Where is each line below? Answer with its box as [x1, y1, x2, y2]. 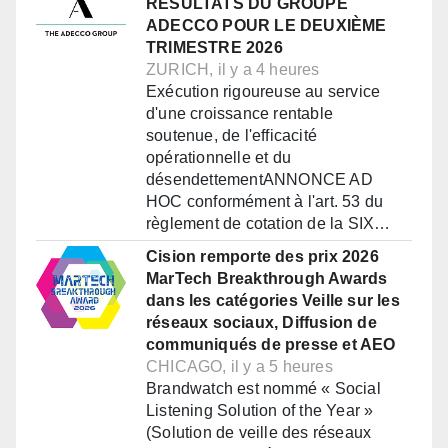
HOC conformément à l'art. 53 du [146, 193, 384, 211]
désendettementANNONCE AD [146, 171, 373, 189]
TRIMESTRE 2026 [146, 39, 283, 57]
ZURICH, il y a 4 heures [146, 61, 320, 79]
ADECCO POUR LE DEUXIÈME [146, 17, 387, 35]
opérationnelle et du [146, 149, 291, 167]
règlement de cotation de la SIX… [146, 215, 391, 233]
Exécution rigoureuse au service [146, 83, 381, 101]
